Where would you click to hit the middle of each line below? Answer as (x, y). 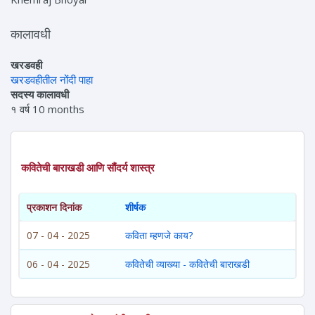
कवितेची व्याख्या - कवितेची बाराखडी (187, 264)
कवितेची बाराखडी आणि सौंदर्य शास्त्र (88, 168)
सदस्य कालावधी (40, 95)
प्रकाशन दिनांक (54, 207)
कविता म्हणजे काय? (159, 236)
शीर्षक (135, 207)
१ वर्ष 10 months (47, 109)
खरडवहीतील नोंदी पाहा (52, 80)
